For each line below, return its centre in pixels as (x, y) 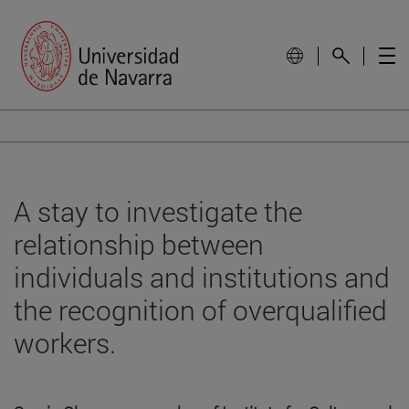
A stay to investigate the (158, 211)
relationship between (139, 244)
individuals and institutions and (202, 277)
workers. (65, 342)
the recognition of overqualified (200, 309)
